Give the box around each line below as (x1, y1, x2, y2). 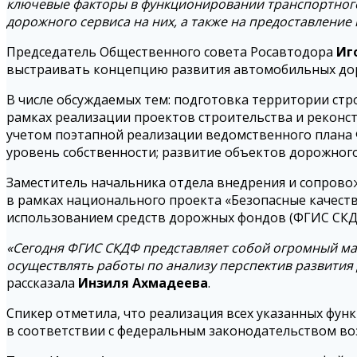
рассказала (6, 274, 75, 292)
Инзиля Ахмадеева (75, 274, 208, 292)
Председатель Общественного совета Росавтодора (6, 43, 336, 61)
